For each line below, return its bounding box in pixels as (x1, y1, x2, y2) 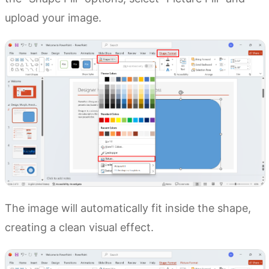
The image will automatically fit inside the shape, (5, 202, 251, 215)
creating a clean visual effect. (5, 221, 154, 234)
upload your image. (5, 11, 101, 25)
